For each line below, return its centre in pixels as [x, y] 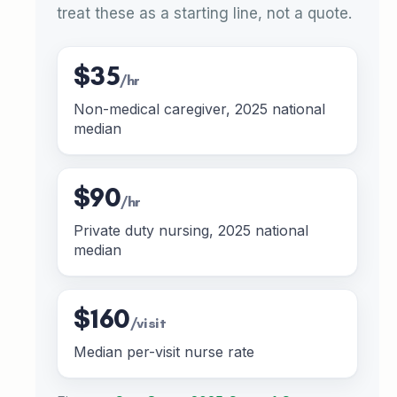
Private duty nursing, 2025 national [191, 230]
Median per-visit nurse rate [164, 351]
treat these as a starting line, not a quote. [204, 13]
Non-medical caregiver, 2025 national [199, 109]
